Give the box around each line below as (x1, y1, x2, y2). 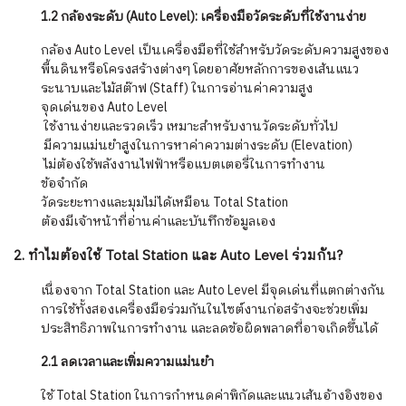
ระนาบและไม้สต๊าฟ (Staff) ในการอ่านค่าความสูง (41, 78, 313, 100)
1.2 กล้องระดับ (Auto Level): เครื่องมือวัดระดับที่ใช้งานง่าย (41, 6, 366, 28)
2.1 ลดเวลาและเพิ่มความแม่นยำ (41, 352, 214, 373)
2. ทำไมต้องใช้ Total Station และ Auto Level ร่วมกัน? (14, 245, 343, 268)
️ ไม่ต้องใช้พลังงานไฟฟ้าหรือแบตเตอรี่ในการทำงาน (41, 154, 325, 176)
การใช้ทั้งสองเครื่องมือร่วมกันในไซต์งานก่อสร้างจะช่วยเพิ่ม (41, 299, 368, 321)
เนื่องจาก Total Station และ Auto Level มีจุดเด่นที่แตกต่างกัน (41, 280, 385, 302)
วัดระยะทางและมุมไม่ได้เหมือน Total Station (41, 192, 288, 214)
